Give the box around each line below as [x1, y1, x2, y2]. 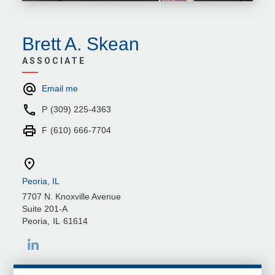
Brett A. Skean [21, 33, 139, 54]
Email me [41, 83, 78, 93]
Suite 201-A [21, 203, 68, 214]
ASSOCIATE [21, 55, 86, 66]
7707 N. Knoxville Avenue [21, 191, 121, 201]
